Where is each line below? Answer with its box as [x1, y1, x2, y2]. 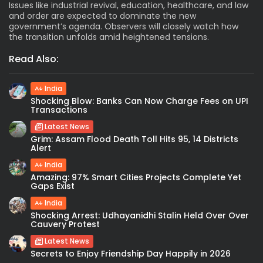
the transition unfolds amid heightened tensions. [9, 31, 209, 43]
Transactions [31, 103, 87, 116]
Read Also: [9, 52, 59, 66]
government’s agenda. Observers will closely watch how [9, 20, 238, 32]
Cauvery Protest [31, 218, 100, 230]
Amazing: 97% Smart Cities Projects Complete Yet [31, 171, 241, 183]
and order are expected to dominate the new [9, 9, 196, 22]
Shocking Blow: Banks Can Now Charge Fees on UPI [31, 95, 248, 107]
